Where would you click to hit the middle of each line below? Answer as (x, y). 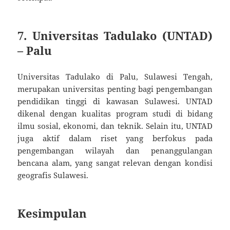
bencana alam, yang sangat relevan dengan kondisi (115, 163)
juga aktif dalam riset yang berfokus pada (115, 138)
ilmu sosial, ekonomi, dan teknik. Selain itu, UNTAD (115, 126)
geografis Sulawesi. (53, 175)
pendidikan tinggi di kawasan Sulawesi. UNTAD (115, 101)
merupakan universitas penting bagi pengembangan (115, 89)
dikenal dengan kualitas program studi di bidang (115, 114)
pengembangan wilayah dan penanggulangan (115, 151)
